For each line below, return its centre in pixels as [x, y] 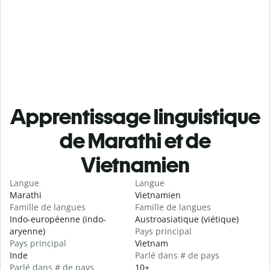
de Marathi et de [135, 141]
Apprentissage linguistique [135, 117]
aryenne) [27, 231]
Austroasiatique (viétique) [187, 219]
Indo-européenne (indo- [58, 219]
